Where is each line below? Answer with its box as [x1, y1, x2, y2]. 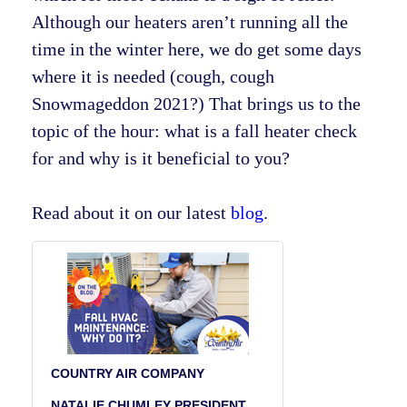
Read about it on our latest [32, 203, 231, 223]
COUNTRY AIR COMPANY [51, 366, 204, 382]
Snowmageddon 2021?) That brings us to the [32, 94, 361, 114]
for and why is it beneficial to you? [32, 148, 294, 169]
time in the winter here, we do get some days [32, 39, 362, 60]
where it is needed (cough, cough [32, 66, 274, 87]
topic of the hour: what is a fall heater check [32, 121, 357, 142]
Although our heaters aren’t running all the [32, 12, 348, 33]
